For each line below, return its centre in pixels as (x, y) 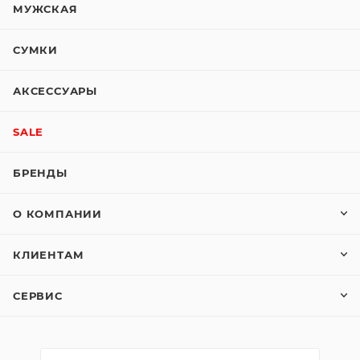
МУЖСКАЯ (45, 9)
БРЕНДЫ (40, 173)
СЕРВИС (38, 296)
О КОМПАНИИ (57, 214)
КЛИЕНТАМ (49, 255)
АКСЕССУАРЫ (55, 91)
